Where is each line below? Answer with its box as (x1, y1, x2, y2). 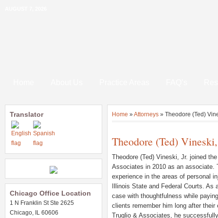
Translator (10, 110, 43, 118)
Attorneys (134, 111, 159, 118)
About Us (51, 78, 83, 87)
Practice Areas (99, 78, 149, 87)
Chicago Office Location (10, 189, 91, 197)
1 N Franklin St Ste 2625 (10, 200, 74, 206)
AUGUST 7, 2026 (5, 6, 47, 12)
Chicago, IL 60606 (10, 209, 58, 216)
